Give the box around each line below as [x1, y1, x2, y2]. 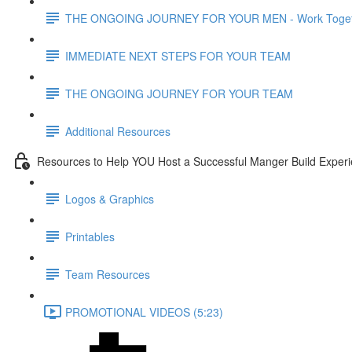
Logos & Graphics [65, 190, 154, 207]
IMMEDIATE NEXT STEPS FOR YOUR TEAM [65, 47, 291, 64]
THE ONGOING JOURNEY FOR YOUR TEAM [65, 85, 293, 101]
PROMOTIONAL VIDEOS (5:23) [65, 303, 223, 320]
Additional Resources [65, 123, 170, 139]
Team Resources [65, 266, 150, 282]
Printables [65, 228, 115, 244]
